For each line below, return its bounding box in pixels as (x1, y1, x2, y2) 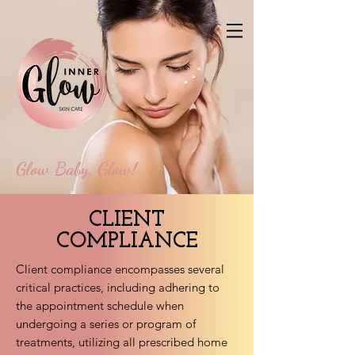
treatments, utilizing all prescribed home (16, 334, 227, 349)
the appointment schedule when (16, 298, 184, 313)
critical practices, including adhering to (16, 280, 219, 295)
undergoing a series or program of (16, 316, 196, 331)
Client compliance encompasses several (16, 261, 224, 277)
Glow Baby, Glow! (16, 158, 137, 179)
